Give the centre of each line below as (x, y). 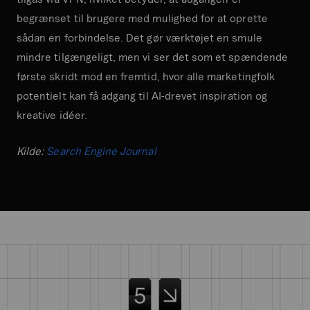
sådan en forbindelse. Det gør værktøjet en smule (139, 37)
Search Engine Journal (101, 151)
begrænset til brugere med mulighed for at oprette (142, 18)
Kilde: (32, 151)
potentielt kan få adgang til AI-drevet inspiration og (142, 95)
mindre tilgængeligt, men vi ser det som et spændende (152, 56)
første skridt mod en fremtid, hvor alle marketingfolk (146, 76)
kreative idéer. (52, 115)
